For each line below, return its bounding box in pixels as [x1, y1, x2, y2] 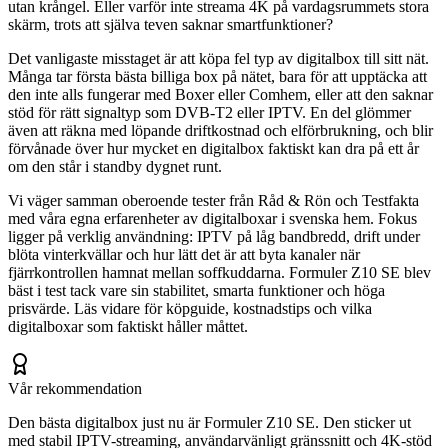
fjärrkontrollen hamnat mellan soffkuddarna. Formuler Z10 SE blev [8, 263, 431, 281]
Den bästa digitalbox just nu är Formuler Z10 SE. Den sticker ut [8, 413, 411, 431]
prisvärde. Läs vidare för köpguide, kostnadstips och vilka [8, 299, 372, 317]
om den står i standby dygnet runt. [8, 157, 222, 175]
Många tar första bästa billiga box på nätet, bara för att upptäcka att [8, 67, 427, 85]
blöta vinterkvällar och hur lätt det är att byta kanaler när [8, 245, 360, 263]
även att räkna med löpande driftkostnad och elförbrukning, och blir [8, 121, 433, 139]
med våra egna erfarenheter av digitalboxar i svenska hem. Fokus [8, 209, 417, 227]
